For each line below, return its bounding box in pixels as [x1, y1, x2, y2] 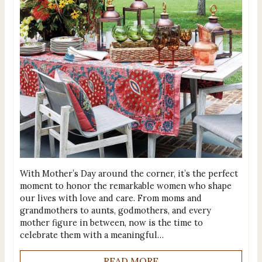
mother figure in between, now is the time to [19, 217, 203, 229]
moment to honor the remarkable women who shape [19, 180, 232, 192]
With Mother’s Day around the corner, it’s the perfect [19, 168, 238, 180]
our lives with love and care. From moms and [19, 192, 202, 204]
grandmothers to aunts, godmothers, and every [19, 205, 211, 216]
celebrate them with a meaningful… [19, 229, 164, 241]
